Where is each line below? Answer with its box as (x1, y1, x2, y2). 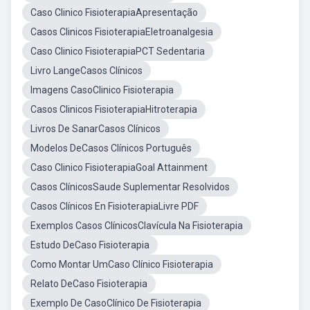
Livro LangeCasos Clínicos (30, 65, 143, 76)
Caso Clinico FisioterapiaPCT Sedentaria (30, 46, 205, 57)
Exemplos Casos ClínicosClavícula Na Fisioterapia (30, 220, 243, 231)
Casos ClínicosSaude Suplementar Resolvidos (30, 181, 230, 192)
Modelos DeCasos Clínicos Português (30, 143, 192, 154)
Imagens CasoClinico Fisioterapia (30, 84, 174, 95)
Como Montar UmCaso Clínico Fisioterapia (30, 259, 213, 270)
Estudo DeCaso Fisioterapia (30, 239, 149, 250)
